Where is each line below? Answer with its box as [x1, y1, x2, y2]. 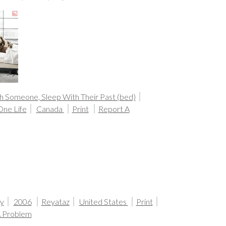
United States [79, 197, 128, 206]
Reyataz [41, 197, 70, 206]
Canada [36, 104, 64, 114]
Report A [98, 104, 130, 114]
